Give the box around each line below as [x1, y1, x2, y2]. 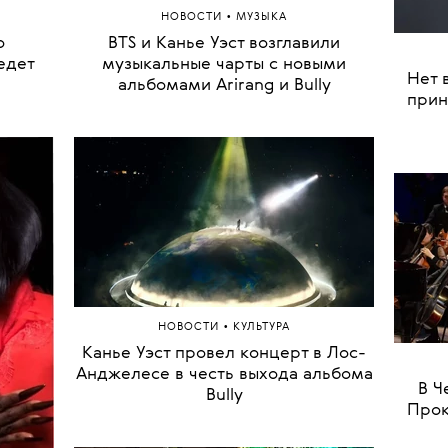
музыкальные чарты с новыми [102, 266, 346, 284]
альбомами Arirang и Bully [117, 287, 331, 305]
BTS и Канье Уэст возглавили [108, 245, 340, 263]
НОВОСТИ [161, 222, 226, 234]
